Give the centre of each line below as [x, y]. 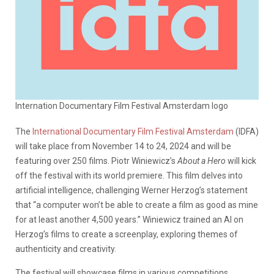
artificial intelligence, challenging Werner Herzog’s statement [131, 190]
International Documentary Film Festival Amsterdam [132, 131]
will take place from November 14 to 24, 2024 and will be [123, 146]
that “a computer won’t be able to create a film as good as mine [137, 205]
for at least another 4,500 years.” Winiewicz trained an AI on [129, 219]
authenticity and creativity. [66, 249]
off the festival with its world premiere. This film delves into [129, 175]
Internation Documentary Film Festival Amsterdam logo [122, 106]
